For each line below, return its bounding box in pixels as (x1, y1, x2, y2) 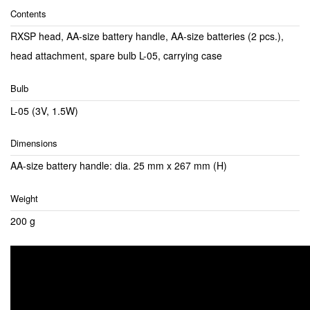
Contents (10, 7, 46, 21)
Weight (10, 191, 38, 205)
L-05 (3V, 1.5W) (10, 103, 78, 118)
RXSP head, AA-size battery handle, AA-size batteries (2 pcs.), (10, 29, 284, 44)
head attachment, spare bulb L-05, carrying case (10, 48, 222, 63)
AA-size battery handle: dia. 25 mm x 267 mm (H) (10, 158, 227, 173)
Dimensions (10, 136, 57, 150)
